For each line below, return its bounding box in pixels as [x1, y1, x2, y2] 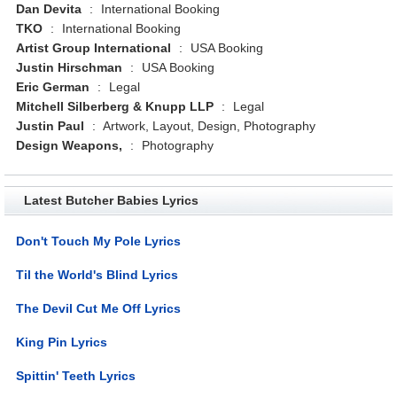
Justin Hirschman [16, 59, 123, 74]
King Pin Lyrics [16, 334, 108, 349]
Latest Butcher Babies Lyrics [23, 192, 198, 207]
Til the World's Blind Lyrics [16, 267, 179, 282]
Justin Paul [16, 118, 85, 133]
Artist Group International [16, 40, 172, 55]
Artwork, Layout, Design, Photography [100, 118, 316, 133]
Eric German [16, 79, 90, 94]
